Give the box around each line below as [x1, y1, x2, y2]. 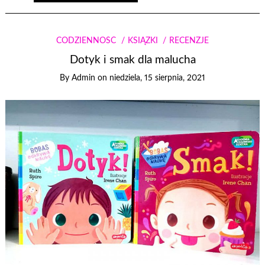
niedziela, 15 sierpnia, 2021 [109, 74, 205, 83]
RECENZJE [169, 36, 209, 45]
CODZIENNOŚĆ [56, 36, 117, 45]
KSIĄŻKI [127, 36, 158, 45]
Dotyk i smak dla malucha [69, 54, 196, 66]
